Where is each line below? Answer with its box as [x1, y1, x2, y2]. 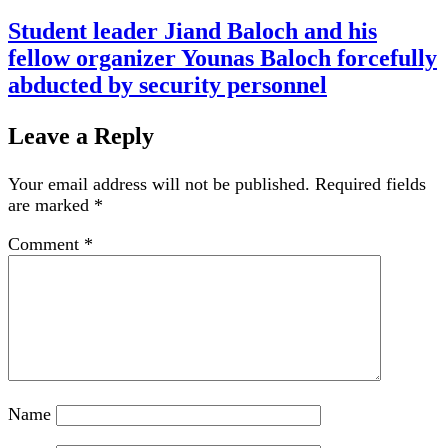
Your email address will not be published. [8, 174, 310, 195]
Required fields [315, 174, 426, 195]
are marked [8, 195, 94, 216]
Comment [8, 234, 84, 255]
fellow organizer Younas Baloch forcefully [8, 45, 437, 72]
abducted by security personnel [8, 72, 327, 99]
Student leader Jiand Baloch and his [8, 18, 377, 45]
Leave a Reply [8, 123, 154, 150]
